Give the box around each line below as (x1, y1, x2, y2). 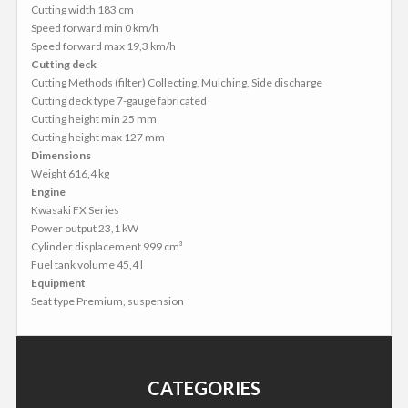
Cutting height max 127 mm (31, 129, 165, 144)
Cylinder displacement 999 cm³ (31, 239, 183, 253)
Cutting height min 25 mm (31, 111, 157, 126)
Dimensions (31, 148, 91, 162)
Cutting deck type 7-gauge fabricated (31, 93, 207, 107)
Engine (31, 184, 66, 199)
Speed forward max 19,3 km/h (31, 38, 176, 53)
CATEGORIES (148, 376, 260, 399)
